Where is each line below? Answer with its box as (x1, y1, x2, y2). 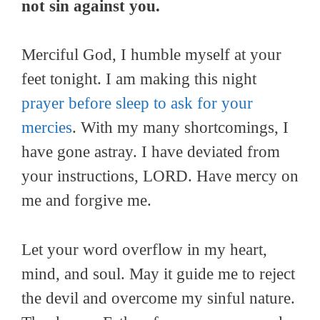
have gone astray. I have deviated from (21, 143, 280, 161)
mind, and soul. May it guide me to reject (21, 264, 295, 283)
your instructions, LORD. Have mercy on (21, 167, 299, 186)
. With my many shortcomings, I (72, 119, 289, 137)
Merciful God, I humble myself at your (21, 46, 281, 64)
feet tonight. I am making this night (21, 70, 256, 89)
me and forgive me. (21, 191, 151, 210)
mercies (21, 119, 72, 137)
